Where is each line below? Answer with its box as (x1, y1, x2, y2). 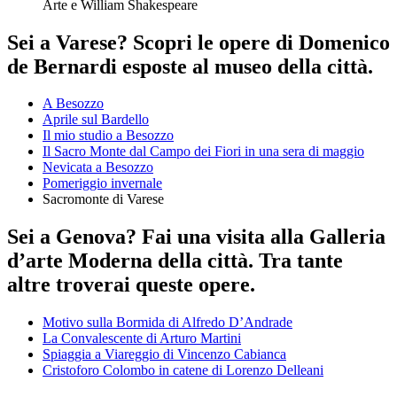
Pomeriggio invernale (43, 175, 162, 191)
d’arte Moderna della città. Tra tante (7, 249, 343, 273)
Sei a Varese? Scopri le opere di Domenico (7, 30, 390, 54)
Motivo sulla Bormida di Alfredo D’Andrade (43, 315, 292, 331)
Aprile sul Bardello (43, 112, 149, 128)
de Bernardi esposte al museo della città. (7, 54, 373, 78)
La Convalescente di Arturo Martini (43, 331, 241, 346)
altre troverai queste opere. (7, 273, 255, 297)
